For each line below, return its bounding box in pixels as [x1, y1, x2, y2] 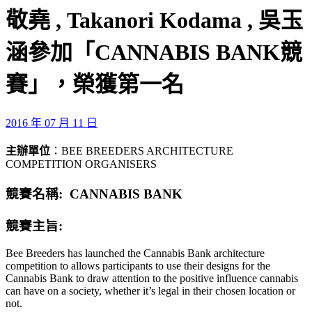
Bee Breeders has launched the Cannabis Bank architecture [6, 247, 265, 259]
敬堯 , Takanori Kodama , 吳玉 [6, 8, 303, 33]
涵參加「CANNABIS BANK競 [6, 40, 302, 65]
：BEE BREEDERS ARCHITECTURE [50, 144, 233, 157]
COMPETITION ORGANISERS [6, 157, 157, 170]
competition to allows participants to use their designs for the [6, 259, 270, 272]
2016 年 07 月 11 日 [6, 116, 97, 129]
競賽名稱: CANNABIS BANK [6, 187, 182, 202]
